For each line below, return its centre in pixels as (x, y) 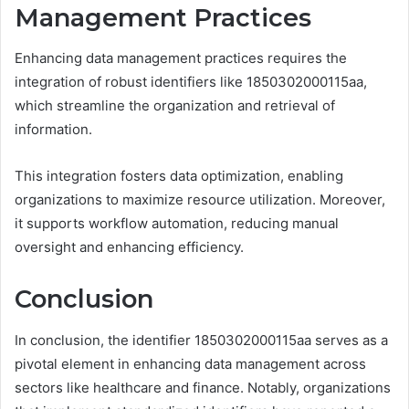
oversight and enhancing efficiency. (129, 247)
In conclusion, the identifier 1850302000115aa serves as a (201, 340)
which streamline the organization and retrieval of (175, 106)
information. (53, 130)
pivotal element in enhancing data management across (190, 363)
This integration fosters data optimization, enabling (179, 176)
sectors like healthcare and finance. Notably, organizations (203, 387)
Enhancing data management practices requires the (181, 58)
